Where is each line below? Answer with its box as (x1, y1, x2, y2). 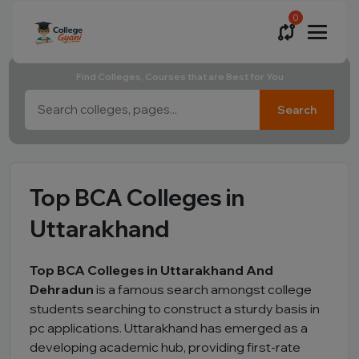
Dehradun (30, 281, 96, 297)
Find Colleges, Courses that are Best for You (75, 71, 284, 83)
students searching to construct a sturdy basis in (30, 301, 320, 317)
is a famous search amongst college (96, 281, 312, 297)
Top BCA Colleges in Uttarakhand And (30, 262, 273, 278)
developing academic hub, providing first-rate (30, 339, 301, 355)
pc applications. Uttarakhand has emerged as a (30, 320, 308, 336)
